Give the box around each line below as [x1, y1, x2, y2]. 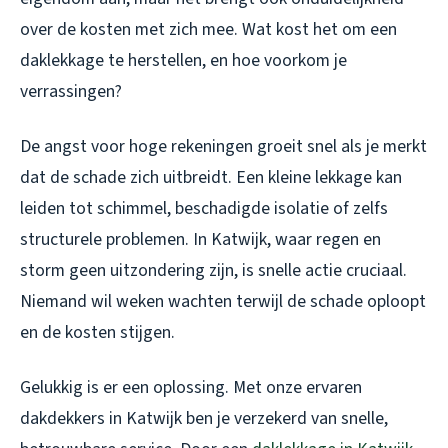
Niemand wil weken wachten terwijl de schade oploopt [20, 289, 426, 315]
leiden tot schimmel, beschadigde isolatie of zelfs [20, 196, 388, 222]
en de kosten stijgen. [20, 320, 175, 346]
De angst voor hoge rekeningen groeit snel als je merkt [20, 134, 427, 160]
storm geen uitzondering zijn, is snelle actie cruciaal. [20, 258, 407, 284]
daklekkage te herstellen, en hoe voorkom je [20, 48, 347, 74]
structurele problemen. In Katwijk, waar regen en [20, 227, 381, 253]
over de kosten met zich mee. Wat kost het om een [20, 17, 397, 43]
